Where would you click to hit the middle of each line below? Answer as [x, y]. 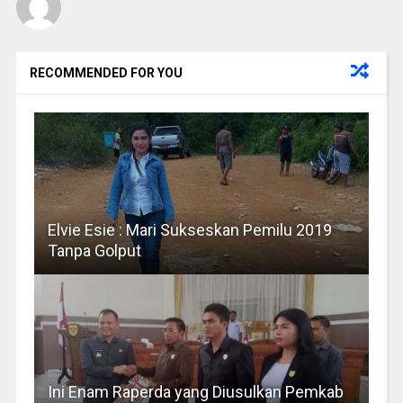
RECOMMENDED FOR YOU [106, 72]
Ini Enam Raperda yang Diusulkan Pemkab [195, 391]
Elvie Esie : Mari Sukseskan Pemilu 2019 [189, 229]
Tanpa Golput [94, 250]
